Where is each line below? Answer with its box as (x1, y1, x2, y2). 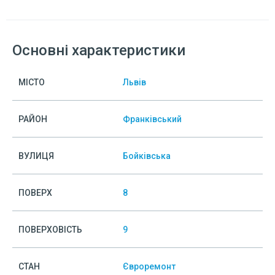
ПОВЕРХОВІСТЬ (18, 225, 82, 234)
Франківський (123, 114, 182, 124)
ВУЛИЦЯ (18, 151, 54, 161)
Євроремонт (123, 261, 176, 271)
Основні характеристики (12, 42, 185, 59)
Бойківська (123, 151, 171, 161)
